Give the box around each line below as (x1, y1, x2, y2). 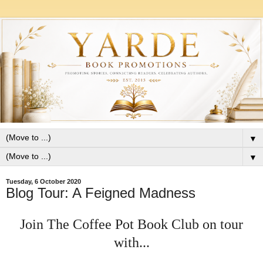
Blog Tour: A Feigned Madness (6, 185, 195, 201)
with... (113, 235, 150, 251)
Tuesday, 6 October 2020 (6, 178, 81, 186)
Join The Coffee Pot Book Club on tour (20, 217, 243, 232)
